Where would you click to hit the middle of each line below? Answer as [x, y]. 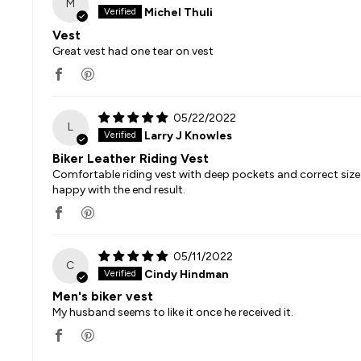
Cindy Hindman [186, 274]
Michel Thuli [178, 12]
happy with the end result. [119, 189]
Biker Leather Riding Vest [131, 158]
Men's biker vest [103, 297]
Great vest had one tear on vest [133, 51]
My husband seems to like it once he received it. [173, 313]
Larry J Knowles [188, 135]
